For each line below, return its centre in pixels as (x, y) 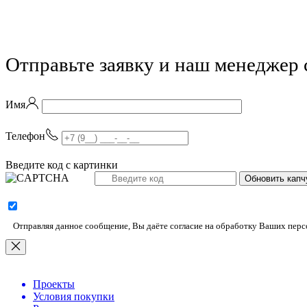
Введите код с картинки (62, 165)
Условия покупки (74, 296)
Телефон (25, 136)
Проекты (54, 284)
